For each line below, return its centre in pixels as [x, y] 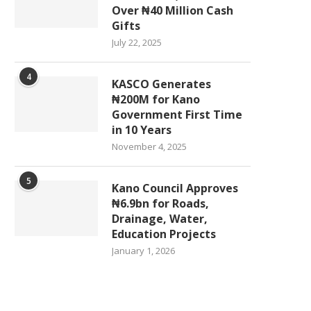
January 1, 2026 [143, 251]
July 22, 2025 [137, 43]
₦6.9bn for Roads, [160, 204]
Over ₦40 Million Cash [173, 11]
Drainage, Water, [160, 219]
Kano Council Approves [175, 188]
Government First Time [177, 115]
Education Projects [164, 234]
